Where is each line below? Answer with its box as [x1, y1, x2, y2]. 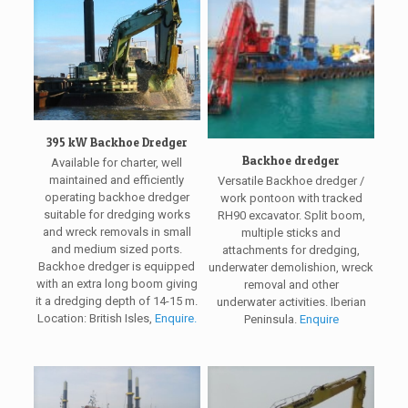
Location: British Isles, [36, 311, 155, 326]
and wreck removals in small [42, 225, 191, 240]
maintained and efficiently [49, 173, 185, 188]
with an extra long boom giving [36, 277, 198, 291]
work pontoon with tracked [219, 191, 362, 206]
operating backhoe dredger [44, 190, 189, 205]
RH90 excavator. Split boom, [217, 209, 365, 223]
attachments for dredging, [222, 243, 360, 258]
